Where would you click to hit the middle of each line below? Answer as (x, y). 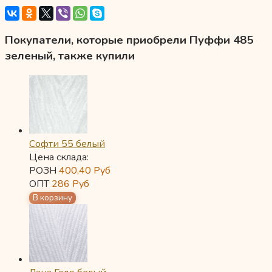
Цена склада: (59, 157)
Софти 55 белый (67, 144)
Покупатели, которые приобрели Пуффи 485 (129, 40)
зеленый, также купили (70, 56)
